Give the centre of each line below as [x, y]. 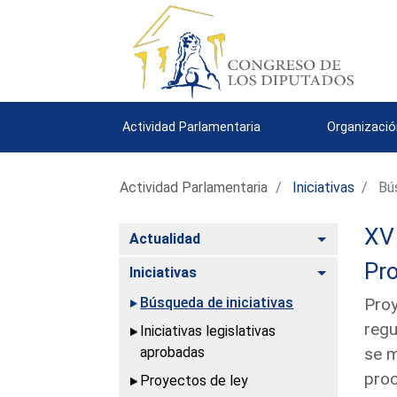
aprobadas [173, 352]
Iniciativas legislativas [208, 331]
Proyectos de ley [195, 380]
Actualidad [165, 238]
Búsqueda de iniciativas [217, 302]
